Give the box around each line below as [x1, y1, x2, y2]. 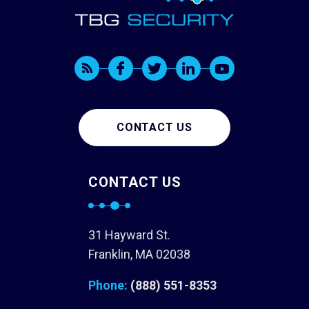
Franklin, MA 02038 [88, 247, 190, 262]
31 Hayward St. [88, 228, 170, 243]
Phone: [88, 278, 128, 293]
